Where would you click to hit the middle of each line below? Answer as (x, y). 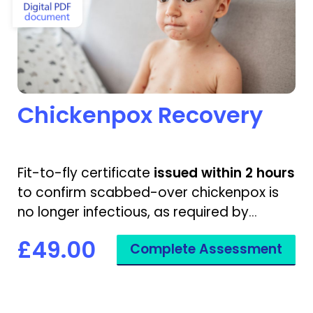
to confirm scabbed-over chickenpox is (148, 193)
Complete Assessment (206, 249)
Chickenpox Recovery (140, 115)
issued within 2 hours (224, 173)
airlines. (42, 232)
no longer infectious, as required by (133, 212)
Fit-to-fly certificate (86, 173)
